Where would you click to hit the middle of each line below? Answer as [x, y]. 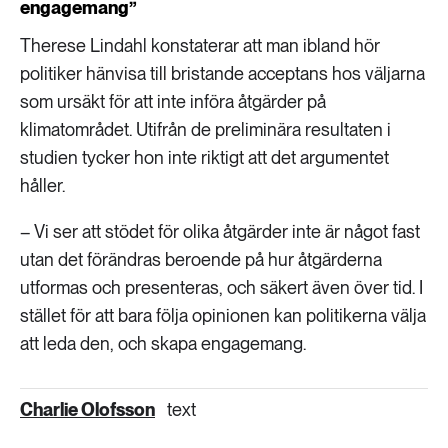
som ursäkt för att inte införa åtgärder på [173, 101]
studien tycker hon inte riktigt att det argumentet [204, 157]
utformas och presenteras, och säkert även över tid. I [221, 287]
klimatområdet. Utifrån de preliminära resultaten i [205, 129]
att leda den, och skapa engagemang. [163, 343]
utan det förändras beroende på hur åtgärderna [201, 259]
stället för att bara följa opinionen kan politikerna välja [223, 315]
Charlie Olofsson [87, 409]
